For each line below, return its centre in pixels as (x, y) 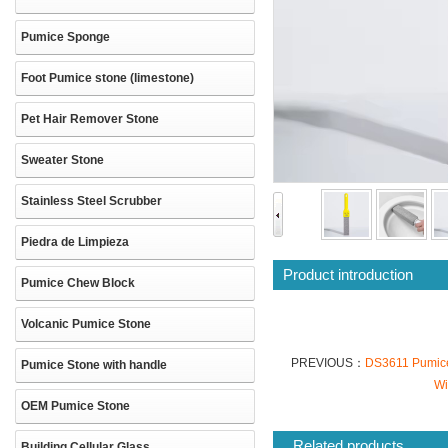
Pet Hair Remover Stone (90, 119)
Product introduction (348, 274)
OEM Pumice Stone (75, 406)
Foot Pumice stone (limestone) (107, 78)
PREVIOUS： (327, 363)
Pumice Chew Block (78, 283)
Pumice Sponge (65, 37)
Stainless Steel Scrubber (91, 201)
